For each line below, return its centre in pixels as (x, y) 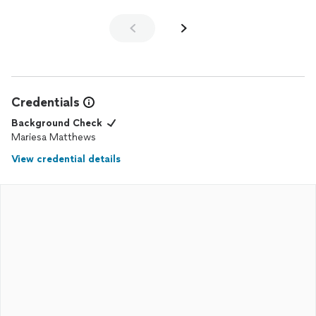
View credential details (66, 159)
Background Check (57, 123)
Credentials (45, 102)
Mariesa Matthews (54, 137)
